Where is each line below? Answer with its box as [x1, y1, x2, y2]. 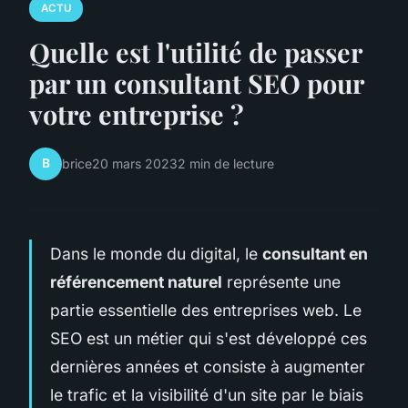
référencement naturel [50, 271, 222, 291]
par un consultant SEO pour [29, 65, 363, 100]
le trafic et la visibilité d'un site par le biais [50, 384, 363, 404]
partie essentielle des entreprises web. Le [50, 300, 362, 320]
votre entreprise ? [29, 96, 244, 131]
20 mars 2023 [92, 156, 178, 172]
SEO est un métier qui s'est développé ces [50, 328, 367, 348]
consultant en [262, 243, 368, 263]
